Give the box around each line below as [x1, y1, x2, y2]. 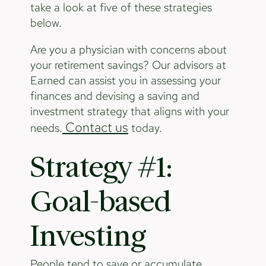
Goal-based [30, 187, 172, 217]
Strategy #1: [30, 153, 172, 182]
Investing [30, 221, 145, 251]
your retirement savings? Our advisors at [30, 58, 226, 73]
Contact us [62, 118, 128, 137]
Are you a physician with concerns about [30, 42, 227, 58]
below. [30, 15, 62, 31]
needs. [30, 121, 62, 136]
